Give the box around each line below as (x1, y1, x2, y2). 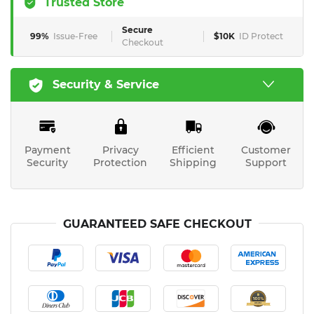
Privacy (102, 144, 139, 156)
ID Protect (239, 31, 283, 41)
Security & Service (53, 78, 159, 91)
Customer (241, 144, 292, 156)
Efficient (172, 144, 215, 156)
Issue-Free (53, 31, 97, 41)
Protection (93, 156, 148, 169)
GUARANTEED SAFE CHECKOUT (62, 217, 252, 231)
